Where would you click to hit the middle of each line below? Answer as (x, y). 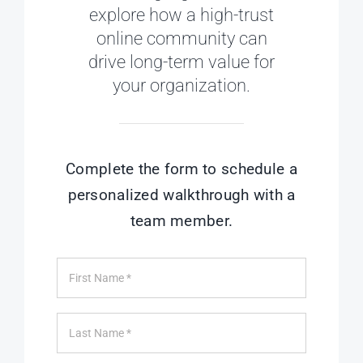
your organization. (181, 86)
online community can (181, 39)
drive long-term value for (181, 62)
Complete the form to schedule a (181, 169)
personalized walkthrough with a (181, 195)
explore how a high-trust (181, 15)
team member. (181, 221)
